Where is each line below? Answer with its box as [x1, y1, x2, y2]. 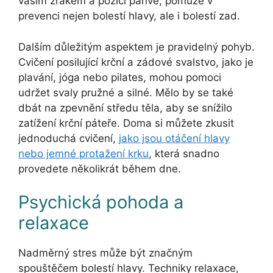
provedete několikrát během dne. [18, 162, 181, 175]
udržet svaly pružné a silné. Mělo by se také [18, 86, 233, 99]
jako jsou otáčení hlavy [119, 132, 230, 144]
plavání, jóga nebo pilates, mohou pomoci [18, 71, 221, 83]
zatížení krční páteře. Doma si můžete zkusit [18, 116, 234, 129]
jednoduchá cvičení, [18, 132, 119, 144]
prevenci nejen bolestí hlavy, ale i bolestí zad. [18, 10, 240, 23]
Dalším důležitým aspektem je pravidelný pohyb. [18, 40, 255, 53]
